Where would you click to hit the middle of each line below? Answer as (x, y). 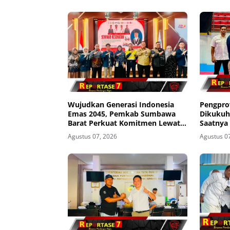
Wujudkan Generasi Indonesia (121, 104)
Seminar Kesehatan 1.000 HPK (121, 132)
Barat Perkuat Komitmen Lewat (124, 123)
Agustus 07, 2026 (92, 136)
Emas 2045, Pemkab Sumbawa (122, 113)
